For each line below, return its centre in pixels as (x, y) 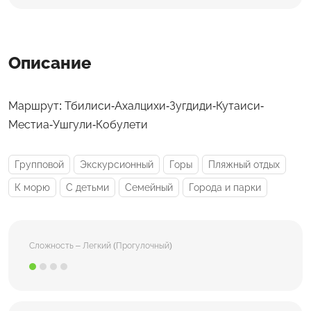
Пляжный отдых (244, 165)
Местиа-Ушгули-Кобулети (78, 125)
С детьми (87, 188)
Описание (50, 63)
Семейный (149, 188)
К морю (32, 188)
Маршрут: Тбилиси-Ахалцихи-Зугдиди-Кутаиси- (136, 106)
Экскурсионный (117, 165)
